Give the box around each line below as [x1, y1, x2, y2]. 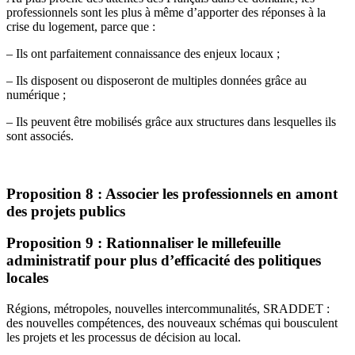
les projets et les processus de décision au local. [6, 330, 241, 344]
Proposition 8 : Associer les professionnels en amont [6, 185, 338, 202]
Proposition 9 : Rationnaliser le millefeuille [6, 235, 281, 252]
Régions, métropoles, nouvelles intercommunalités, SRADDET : [6, 301, 330, 315]
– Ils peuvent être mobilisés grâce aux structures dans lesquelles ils [6, 114, 336, 128]
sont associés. [6, 128, 74, 143]
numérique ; [6, 87, 66, 101]
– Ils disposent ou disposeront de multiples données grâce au [6, 73, 307, 87]
